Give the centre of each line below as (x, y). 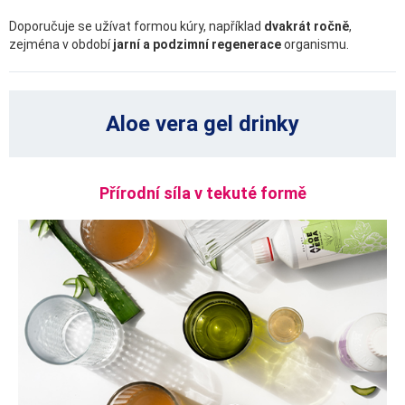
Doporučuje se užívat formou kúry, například (137, 26)
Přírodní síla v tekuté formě (202, 193)
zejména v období (61, 44)
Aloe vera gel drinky (202, 124)
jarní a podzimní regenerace (197, 44)
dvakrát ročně (306, 26)
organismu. (315, 44)
